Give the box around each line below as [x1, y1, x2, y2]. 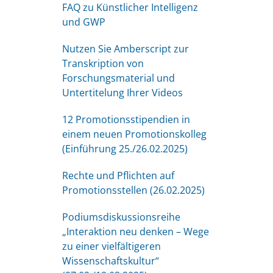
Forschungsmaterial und [62, 71, 175, 85]
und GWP [62, 15, 105, 29]
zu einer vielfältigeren [62, 239, 161, 253]
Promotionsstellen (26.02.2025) [62, 183, 205, 197]
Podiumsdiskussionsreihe [62, 210, 180, 224]
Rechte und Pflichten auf [62, 169, 174, 182]
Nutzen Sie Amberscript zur [62, 42, 189, 55]
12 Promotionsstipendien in [62, 113, 190, 126]
